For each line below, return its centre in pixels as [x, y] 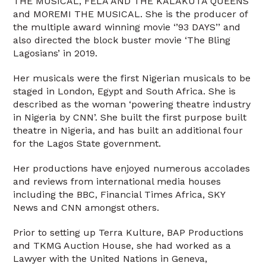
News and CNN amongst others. [86, 207]
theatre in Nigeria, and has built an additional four [128, 130]
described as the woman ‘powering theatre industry [132, 104]
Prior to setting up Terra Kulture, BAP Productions [129, 232]
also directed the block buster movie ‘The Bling [122, 40]
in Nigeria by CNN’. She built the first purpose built [130, 117]
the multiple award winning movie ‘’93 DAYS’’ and [127, 27]
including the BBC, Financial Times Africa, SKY [119, 194]
